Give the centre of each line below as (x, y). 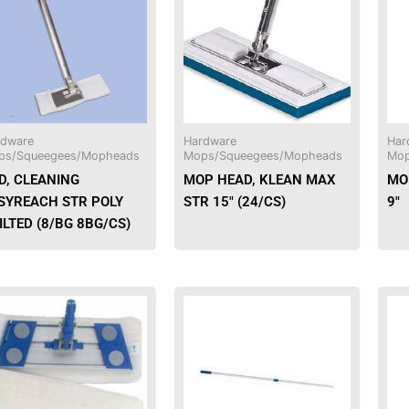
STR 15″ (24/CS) (235, 201)
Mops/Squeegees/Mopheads (263, 155)
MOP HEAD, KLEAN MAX (260, 179)
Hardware (210, 141)
